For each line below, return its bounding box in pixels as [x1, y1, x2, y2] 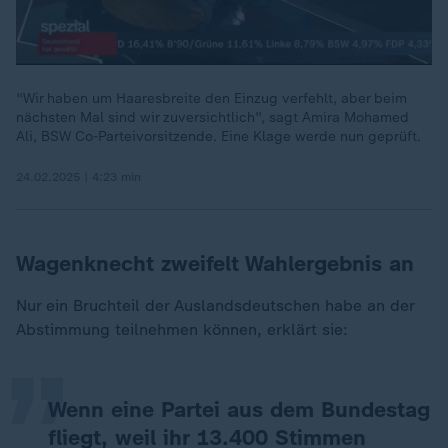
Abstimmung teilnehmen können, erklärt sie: [16, 320, 348, 339]
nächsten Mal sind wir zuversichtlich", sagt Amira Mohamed [16, 109, 409, 126]
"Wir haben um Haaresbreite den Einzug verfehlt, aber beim [16, 90, 407, 107]
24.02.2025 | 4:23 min [16, 170, 141, 184]
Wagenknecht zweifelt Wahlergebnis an [16, 250, 414, 277]
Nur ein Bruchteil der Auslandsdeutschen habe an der [16, 296, 414, 315]
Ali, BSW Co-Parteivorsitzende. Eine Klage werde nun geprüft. [16, 128, 421, 145]
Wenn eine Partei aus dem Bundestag [48, 396, 430, 423]
